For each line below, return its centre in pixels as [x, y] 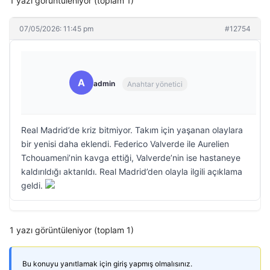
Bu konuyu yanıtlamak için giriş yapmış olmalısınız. [107, 264]
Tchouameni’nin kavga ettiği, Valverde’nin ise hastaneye [131, 158]
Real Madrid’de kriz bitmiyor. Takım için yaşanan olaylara [132, 130]
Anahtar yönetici [155, 84]
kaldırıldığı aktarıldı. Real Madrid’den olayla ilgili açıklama [132, 171]
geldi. [33, 185]
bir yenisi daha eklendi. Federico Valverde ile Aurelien [125, 144]
